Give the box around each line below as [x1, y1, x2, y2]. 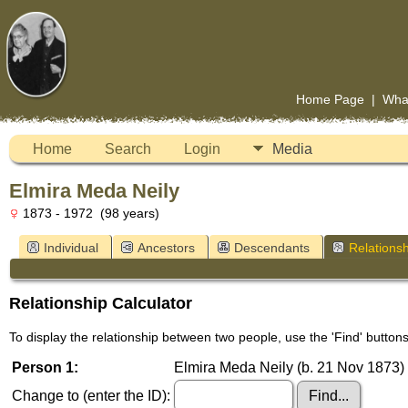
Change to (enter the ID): [12, 388, 170, 404]
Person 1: [12, 360, 78, 376]
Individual [44, 240, 98, 255]
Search [105, 141, 151, 157]
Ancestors [138, 240, 195, 255]
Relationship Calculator [9, 294, 192, 313]
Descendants [234, 240, 310, 255]
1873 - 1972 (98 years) [19, 206, 159, 220]
